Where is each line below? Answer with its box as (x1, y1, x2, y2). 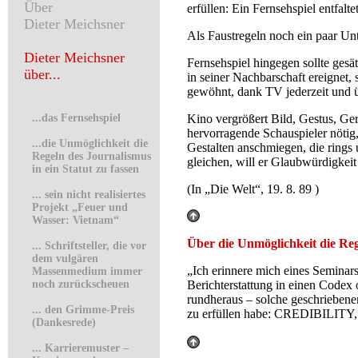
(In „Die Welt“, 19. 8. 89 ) (187, 182, 319, 196)
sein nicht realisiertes (45, 189, 145, 201)
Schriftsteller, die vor (45, 240, 146, 252)
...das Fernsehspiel (32, 112, 121, 124)
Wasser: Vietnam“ (32, 214, 119, 226)
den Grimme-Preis (45, 304, 134, 316)
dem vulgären (32, 253, 98, 265)
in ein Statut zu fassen (32, 163, 139, 175)
